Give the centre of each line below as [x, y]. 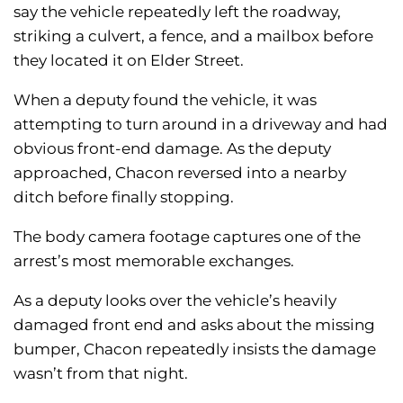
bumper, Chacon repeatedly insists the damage [195, 349]
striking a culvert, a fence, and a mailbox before [193, 36]
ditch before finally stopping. [124, 197]
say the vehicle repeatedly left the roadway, [177, 12]
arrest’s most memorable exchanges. [154, 261]
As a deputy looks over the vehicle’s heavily [175, 301]
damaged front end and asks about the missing [194, 325]
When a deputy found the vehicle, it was [165, 100]
